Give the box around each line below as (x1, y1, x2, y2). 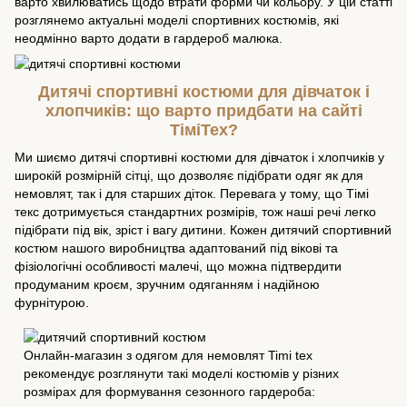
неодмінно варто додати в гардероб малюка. (15, 31, 286, 45)
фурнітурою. (15, 294, 93, 310)
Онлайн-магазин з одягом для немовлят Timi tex (24, 348, 313, 363)
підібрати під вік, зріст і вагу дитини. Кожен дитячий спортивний (15, 222, 392, 237)
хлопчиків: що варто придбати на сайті (45, 102, 362, 121)
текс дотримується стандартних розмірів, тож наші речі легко (15, 203, 376, 219)
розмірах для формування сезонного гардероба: (24, 384, 315, 400)
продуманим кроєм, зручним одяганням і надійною (15, 276, 320, 292)
